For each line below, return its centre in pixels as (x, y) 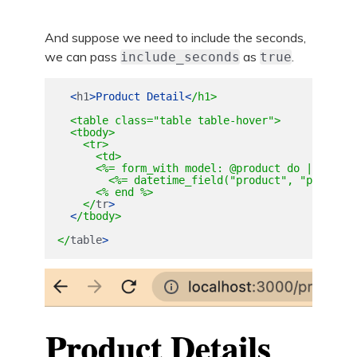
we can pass (82, 57)
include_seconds (180, 57)
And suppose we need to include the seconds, (175, 38)
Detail (165, 96)
